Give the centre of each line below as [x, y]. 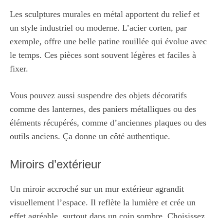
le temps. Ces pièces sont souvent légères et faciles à [103, 55]
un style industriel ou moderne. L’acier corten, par [98, 28]
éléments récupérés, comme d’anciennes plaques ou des [108, 123]
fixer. [19, 69]
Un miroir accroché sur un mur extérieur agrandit [97, 189]
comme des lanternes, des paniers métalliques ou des [103, 109]
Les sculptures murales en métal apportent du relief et [105, 14]
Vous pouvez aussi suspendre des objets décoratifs [98, 95]
